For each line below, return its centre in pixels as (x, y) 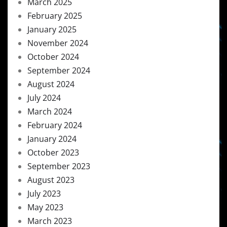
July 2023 (44, 194)
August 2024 (51, 84)
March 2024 (50, 111)
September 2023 (59, 166)
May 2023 (45, 207)
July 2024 (44, 98)
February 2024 (55, 125)
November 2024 (58, 43)
